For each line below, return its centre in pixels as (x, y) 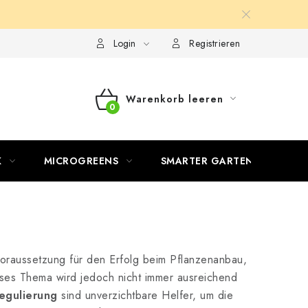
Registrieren (214, 43)
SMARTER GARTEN (207, 161)
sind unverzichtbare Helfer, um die (145, 295)
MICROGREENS (81, 161)
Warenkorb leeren (174, 99)
